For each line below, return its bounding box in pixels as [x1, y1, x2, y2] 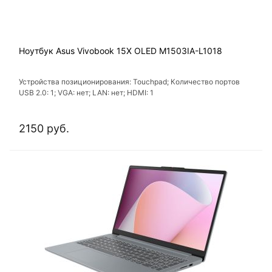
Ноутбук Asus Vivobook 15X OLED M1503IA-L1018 [19, 46, 222, 56]
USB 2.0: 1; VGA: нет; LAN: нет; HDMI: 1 [19, 88, 154, 98]
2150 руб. [19, 122, 69, 135]
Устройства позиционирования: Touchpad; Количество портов [19, 77, 240, 87]
